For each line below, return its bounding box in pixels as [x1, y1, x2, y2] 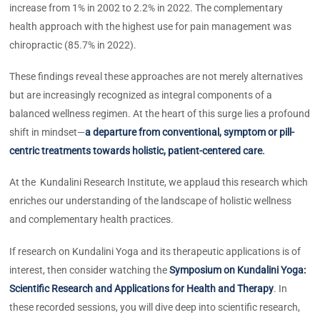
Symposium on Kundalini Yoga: [169, 264, 306, 276]
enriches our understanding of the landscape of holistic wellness [9, 195, 292, 207]
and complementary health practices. [9, 214, 176, 226]
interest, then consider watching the [9, 264, 170, 276]
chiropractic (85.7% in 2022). [9, 39, 137, 51]
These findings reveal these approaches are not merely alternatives [9, 71, 304, 83]
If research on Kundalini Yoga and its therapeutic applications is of [9, 245, 301, 257]
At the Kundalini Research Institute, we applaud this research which [9, 176, 309, 189]
